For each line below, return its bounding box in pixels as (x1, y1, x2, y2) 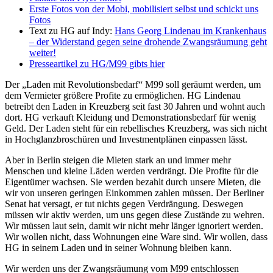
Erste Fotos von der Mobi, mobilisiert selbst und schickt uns (29, 4, 258, 15)
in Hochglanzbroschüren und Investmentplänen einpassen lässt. (5, 134, 247, 145)
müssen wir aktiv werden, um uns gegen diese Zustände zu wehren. (5, 210, 264, 221)
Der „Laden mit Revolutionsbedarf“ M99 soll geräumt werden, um (5, 79, 261, 90)
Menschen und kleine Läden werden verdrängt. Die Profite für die (5, 166, 258, 177)
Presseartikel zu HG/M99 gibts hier (29, 58, 165, 69)
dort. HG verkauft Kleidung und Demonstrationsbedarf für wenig (5, 112, 256, 123)
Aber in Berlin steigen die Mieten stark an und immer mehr (5, 155, 231, 166)
